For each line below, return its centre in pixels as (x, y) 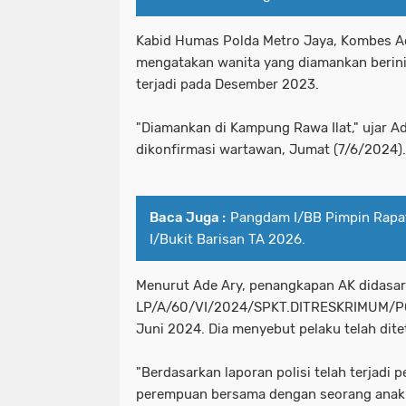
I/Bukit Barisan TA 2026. (227, 239)
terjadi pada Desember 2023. (227, 84)
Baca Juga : (188, 217)
